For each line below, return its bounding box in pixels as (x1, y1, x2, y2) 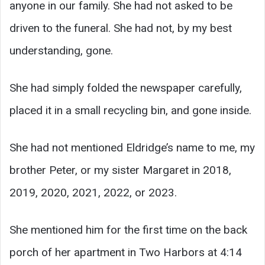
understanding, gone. (9, 43, 113, 57)
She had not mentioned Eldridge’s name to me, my (9, 140, 255, 154)
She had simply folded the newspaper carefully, (9, 80, 242, 95)
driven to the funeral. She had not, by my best (9, 21, 232, 35)
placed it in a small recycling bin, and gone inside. (9, 103, 251, 117)
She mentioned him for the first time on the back (9, 222, 247, 237)
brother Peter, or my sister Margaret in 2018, (9, 163, 231, 177)
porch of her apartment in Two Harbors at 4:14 (9, 245, 242, 259)
